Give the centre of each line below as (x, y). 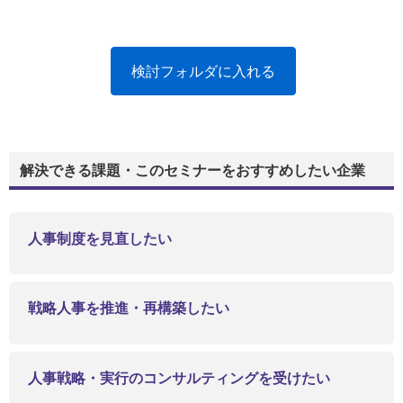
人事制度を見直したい (100, 239)
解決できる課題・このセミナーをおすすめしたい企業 (193, 171)
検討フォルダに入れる (203, 71)
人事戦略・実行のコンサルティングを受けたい (179, 378)
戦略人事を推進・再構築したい (129, 309)
